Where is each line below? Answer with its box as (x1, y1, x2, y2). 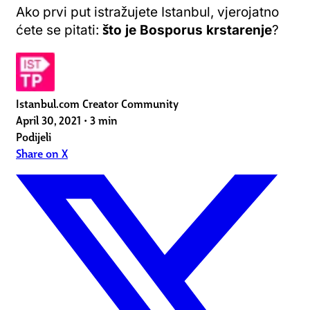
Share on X (16, 144, 68, 161)
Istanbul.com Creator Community (16, 94, 179, 111)
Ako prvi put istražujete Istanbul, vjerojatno (16, 3, 279, 20)
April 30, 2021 (16, 111, 81, 128)
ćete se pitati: (16, 21, 102, 38)
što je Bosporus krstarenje (102, 21, 272, 38)
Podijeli (16, 127, 51, 145)
